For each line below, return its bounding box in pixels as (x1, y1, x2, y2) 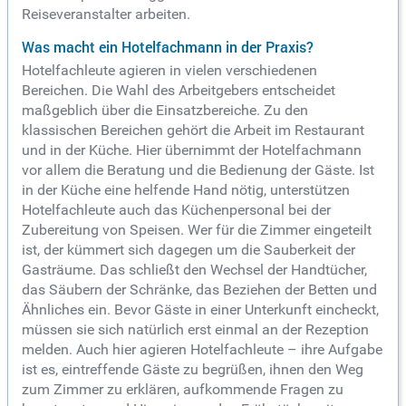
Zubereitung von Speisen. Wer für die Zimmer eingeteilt (22, 220, 372, 238)
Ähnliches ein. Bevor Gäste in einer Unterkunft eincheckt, (22, 300, 379, 318)
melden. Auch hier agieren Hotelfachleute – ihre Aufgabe (22, 340, 382, 358)
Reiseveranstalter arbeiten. (22, 5, 190, 23)
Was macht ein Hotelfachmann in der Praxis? (22, 36, 314, 57)
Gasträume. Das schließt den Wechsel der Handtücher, (22, 260, 367, 278)
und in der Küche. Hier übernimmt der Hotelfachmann (22, 140, 362, 159)
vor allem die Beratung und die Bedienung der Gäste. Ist (22, 160, 374, 179)
